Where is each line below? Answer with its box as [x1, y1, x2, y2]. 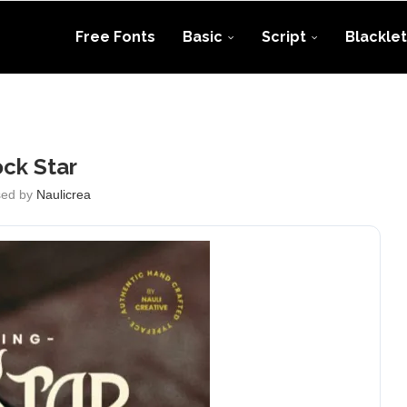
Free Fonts [75, 28, 155, 45]
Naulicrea [36, 187, 92, 202]
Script [262, 28, 306, 45]
